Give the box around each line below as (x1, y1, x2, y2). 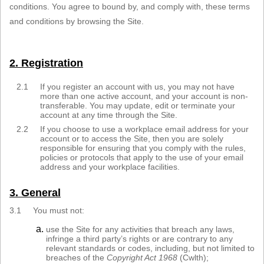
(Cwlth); (177, 253, 209, 263)
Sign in (9, 5, 35, 16)
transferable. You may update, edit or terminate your (40, 101, 235, 111)
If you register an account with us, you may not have (40, 82, 235, 92)
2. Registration (9, 57, 83, 70)
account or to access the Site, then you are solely (40, 134, 223, 144)
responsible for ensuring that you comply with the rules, (40, 143, 246, 153)
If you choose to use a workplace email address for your (40, 124, 249, 134)
